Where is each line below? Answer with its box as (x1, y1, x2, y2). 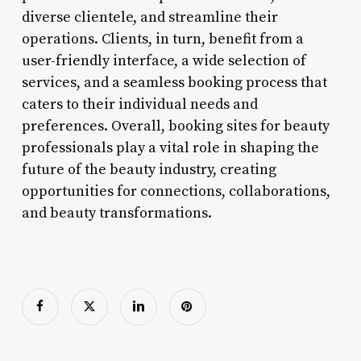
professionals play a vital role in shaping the (21, 138, 319, 157)
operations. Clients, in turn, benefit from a (21, 29, 304, 48)
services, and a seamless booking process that (21, 73, 327, 92)
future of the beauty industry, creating (21, 160, 276, 179)
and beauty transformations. (21, 203, 212, 222)
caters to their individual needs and (21, 94, 258, 114)
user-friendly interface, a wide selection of (21, 51, 306, 70)
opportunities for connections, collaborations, (21, 181, 330, 201)
